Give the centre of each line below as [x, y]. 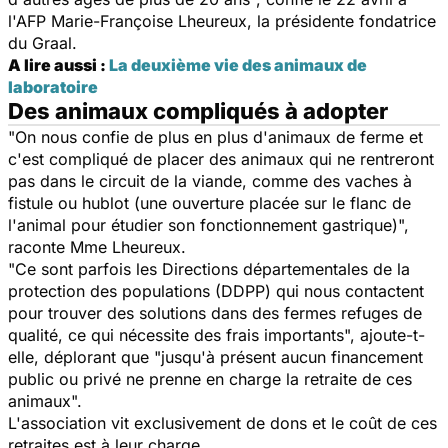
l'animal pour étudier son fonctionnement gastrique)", [208, 224]
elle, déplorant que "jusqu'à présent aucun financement [215, 356]
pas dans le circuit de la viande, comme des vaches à [210, 180]
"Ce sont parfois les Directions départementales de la [209, 268]
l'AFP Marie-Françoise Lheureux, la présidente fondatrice [222, 20]
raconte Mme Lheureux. [99, 246]
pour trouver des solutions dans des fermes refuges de [215, 312]
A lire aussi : [58, 64]
